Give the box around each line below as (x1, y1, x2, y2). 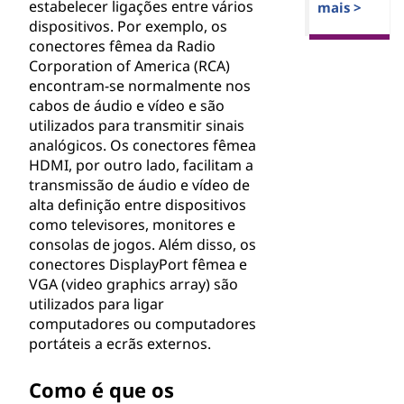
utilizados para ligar (29, 294, 164, 314)
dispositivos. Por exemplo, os (29, 16, 227, 36)
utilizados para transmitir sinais (29, 115, 244, 135)
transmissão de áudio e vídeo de (29, 175, 250, 195)
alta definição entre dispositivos (29, 195, 246, 215)
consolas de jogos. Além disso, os (29, 234, 256, 254)
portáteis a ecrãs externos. (29, 334, 211, 353)
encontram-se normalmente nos (29, 76, 251, 96)
